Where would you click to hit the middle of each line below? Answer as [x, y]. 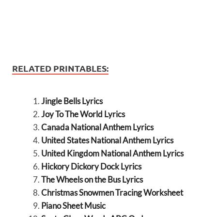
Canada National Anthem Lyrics [97, 127]
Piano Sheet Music [73, 205]
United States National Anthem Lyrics [107, 140]
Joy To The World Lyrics [83, 114]
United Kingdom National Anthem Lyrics [112, 153]
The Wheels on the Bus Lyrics [92, 179]
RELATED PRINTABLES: [60, 68]
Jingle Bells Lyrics [72, 101]
